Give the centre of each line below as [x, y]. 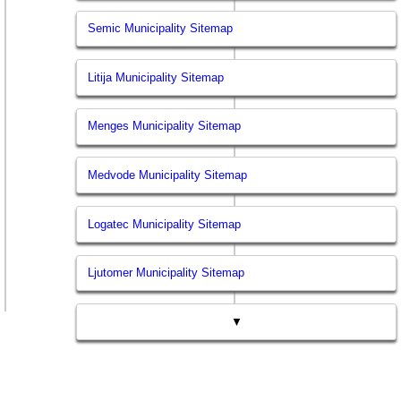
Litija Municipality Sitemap [156, 77]
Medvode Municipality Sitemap [168, 175]
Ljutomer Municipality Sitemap [166, 273]
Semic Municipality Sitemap [161, 29]
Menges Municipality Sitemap [165, 126]
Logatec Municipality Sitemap [165, 224]
